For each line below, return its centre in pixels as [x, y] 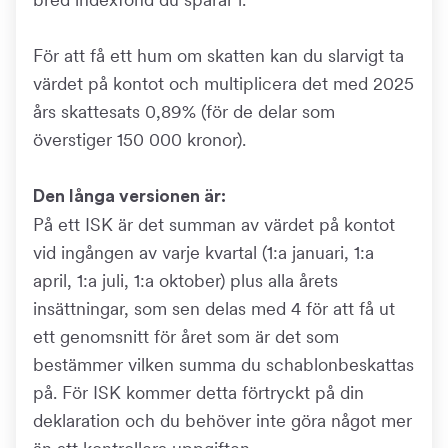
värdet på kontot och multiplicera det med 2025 [223, 83]
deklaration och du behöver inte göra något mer [222, 420]
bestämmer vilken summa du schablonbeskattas [223, 364]
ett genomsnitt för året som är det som [186, 336]
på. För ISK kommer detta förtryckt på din [198, 392]
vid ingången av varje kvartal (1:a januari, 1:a [203, 252]
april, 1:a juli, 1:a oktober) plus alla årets [185, 280]
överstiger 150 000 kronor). [139, 139]
